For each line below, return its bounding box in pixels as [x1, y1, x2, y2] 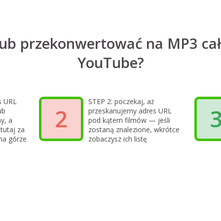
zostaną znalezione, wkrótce [88, 125, 180, 134]
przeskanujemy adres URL [88, 106, 172, 115]
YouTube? [77, 53, 144, 72]
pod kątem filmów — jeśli [88, 115, 170, 125]
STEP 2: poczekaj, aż [88, 97, 154, 106]
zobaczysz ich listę [88, 134, 147, 144]
